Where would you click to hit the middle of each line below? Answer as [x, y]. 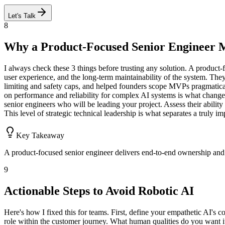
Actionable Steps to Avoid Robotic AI [99, 191]
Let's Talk [22, 16]
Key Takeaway [40, 136]
